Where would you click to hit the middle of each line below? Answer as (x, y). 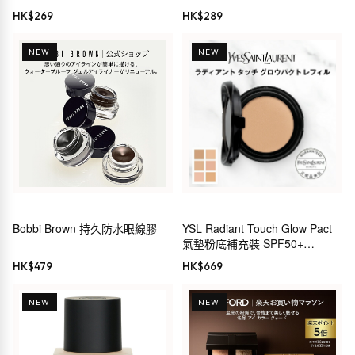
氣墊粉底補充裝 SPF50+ (243, 244)
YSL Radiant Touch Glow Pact (257, 229)
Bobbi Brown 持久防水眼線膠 (85, 229)
